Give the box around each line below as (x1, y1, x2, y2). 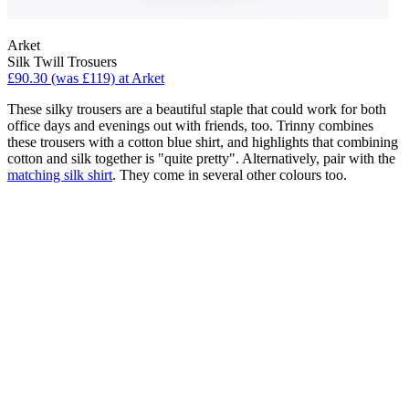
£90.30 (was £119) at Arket (7, 70, 164, 87)
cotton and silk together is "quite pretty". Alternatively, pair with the (7, 151, 395, 167)
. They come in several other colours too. (112, 167, 347, 184)
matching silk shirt (7, 167, 112, 184)
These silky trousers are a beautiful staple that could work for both (7, 101, 386, 118)
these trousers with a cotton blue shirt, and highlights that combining (7, 134, 398, 151)
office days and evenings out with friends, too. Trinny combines (7, 118, 373, 134)
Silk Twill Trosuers (7, 54, 117, 70)
